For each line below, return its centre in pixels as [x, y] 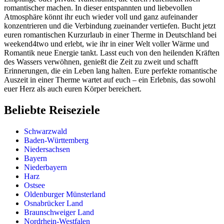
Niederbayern [45, 167]
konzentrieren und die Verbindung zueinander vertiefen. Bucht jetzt [110, 26]
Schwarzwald [45, 131]
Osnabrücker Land [53, 203]
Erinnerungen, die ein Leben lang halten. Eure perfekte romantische [110, 71]
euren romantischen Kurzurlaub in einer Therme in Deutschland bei [110, 35]
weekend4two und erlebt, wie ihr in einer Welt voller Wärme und [106, 44]
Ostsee [34, 185]
